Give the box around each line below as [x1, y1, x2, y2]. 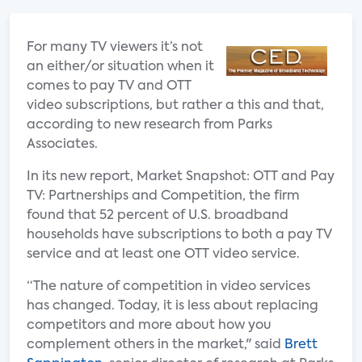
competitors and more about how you [27, 319, 271, 332]
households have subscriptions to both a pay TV [27, 229, 332, 242]
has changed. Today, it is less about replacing [27, 300, 318, 313]
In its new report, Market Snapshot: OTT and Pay [27, 170, 335, 183]
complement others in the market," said [27, 339, 284, 351]
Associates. [27, 138, 98, 151]
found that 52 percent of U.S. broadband [27, 209, 288, 222]
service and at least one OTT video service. [27, 248, 300, 261]
